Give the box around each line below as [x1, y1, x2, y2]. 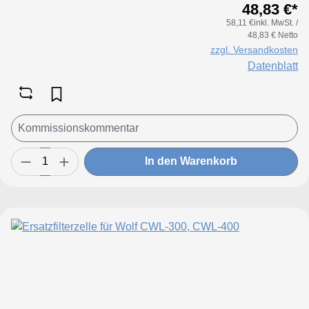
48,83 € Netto [248, 30, 298, 40]
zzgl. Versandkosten [210, 43, 298, 55]
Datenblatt [248, 59, 298, 72]
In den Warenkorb [145, 155, 237, 168]
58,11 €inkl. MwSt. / [226, 17, 298, 28]
